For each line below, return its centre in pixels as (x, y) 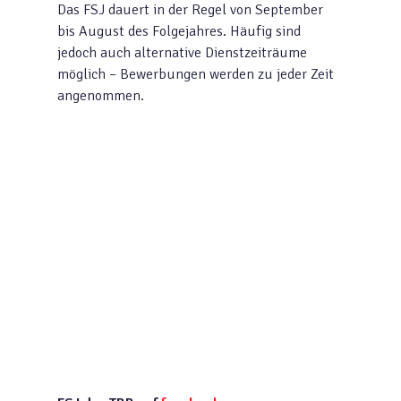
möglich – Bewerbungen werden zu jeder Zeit (196, 74)
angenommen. (101, 95)
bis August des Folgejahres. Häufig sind (179, 31)
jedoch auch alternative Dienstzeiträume (183, 52)
